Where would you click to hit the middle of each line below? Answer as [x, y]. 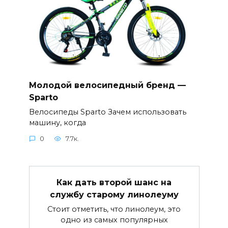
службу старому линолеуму [114, 194]
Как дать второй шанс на [114, 182]
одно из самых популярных [114, 220]
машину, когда [57, 122]
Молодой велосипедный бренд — [107, 85]
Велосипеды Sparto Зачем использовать [107, 112]
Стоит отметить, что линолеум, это [114, 209]
